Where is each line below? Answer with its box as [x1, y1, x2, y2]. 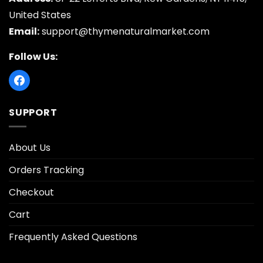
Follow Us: [9, 49, 58, 63]
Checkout [9, 186, 54, 200]
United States [9, 8, 71, 22]
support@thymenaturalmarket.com [42, 24, 210, 38]
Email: [9, 24, 39, 38]
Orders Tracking [9, 163, 84, 177]
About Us [9, 141, 50, 155]
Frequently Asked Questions [9, 230, 137, 244]
